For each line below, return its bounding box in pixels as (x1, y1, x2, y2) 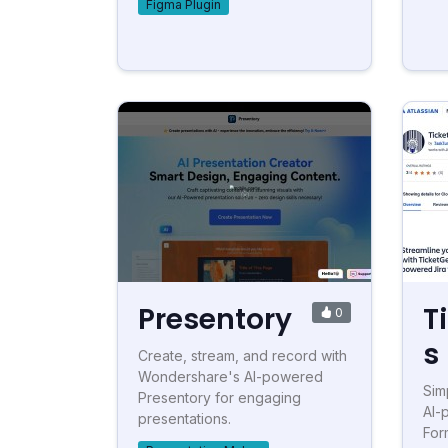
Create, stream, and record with (138, 347, 347, 365)
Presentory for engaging (138, 389, 301, 407)
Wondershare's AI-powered (138, 368, 323, 386)
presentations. (138, 410, 231, 428)
